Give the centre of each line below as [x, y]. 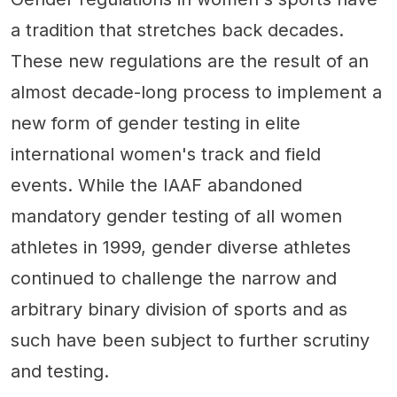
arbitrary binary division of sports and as [179, 309]
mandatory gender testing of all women [176, 216]
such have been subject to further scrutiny [190, 340]
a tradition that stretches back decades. [177, 30]
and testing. [60, 371]
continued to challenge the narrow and [174, 278]
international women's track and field [166, 154]
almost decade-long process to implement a [196, 92]
